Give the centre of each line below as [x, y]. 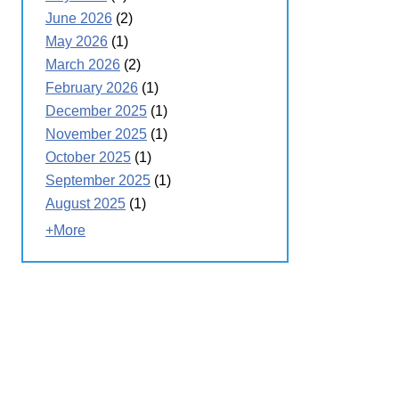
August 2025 [85, 204]
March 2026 [83, 65]
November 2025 [96, 134]
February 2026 [92, 88]
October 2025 [88, 158]
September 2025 [98, 181]
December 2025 [96, 111]
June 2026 [79, 19]
